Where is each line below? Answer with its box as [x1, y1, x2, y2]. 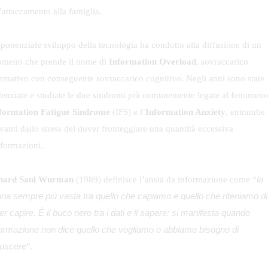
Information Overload [109, 57, 196, 67]
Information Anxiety [145, 107, 226, 117]
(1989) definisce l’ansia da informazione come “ [74, 174, 257, 184]
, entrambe [225, 107, 265, 117]
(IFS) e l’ [112, 107, 145, 117]
